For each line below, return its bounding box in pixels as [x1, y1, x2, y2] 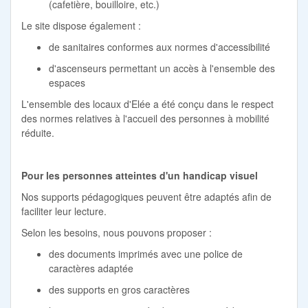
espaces [49, 75, 85, 89]
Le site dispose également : [21, 18, 141, 32]
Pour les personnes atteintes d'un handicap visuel [21, 168, 258, 182]
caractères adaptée [49, 261, 133, 275]
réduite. [21, 125, 54, 140]
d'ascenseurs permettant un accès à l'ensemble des [49, 60, 275, 75]
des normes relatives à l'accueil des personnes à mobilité [21, 111, 269, 125]
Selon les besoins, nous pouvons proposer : [21, 225, 212, 239]
